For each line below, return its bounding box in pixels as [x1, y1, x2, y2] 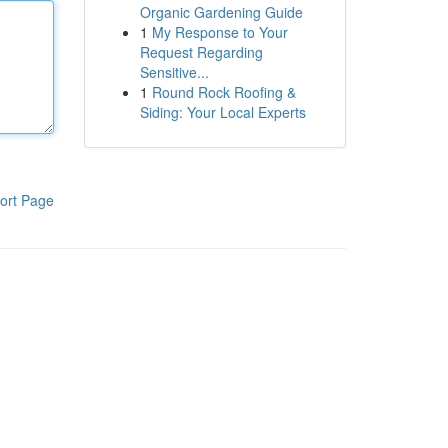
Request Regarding [139, 42, 263, 62]
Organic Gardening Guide [139, 2, 303, 22]
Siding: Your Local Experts [139, 102, 306, 122]
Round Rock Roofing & [151, 82, 296, 102]
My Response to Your [151, 22, 288, 42]
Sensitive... [139, 62, 209, 82]
